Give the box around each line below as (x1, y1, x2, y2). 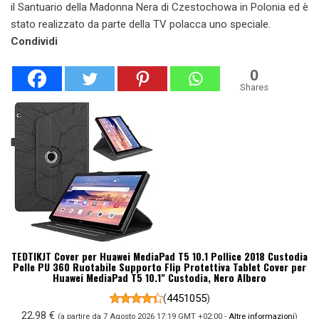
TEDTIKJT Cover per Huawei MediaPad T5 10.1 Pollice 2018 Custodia (11, 248, 308, 263)
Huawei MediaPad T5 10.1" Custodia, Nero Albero (53, 269, 266, 285)
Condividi (11, 34, 58, 48)
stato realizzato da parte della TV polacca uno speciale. (11, 17, 271, 31)
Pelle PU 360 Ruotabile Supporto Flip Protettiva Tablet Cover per (13, 258, 306, 274)
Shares (240, 81, 268, 93)
